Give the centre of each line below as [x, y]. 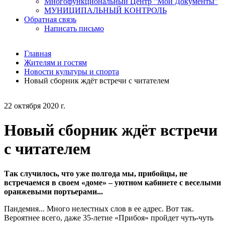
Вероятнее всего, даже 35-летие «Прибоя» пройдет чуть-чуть [109, 217]
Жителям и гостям [55, 63]
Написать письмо [74, 28]
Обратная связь [50, 19]
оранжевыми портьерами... [53, 191]
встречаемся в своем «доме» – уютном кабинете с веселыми [113, 182]
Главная [38, 53]
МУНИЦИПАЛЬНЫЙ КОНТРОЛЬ [105, 10]
